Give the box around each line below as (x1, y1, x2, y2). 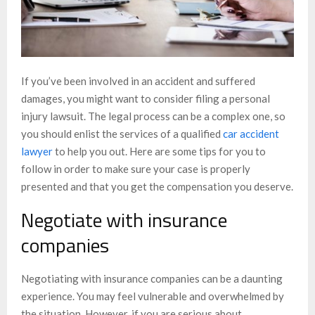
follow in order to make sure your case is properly (21, 162, 250, 176)
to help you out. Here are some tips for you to (53, 145, 266, 158)
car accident (223, 127, 279, 141)
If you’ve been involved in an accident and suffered (21, 75, 255, 88)
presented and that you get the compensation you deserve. (21, 180, 293, 193)
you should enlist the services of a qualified (21, 127, 223, 141)
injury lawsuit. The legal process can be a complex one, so (21, 110, 285, 123)
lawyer (21, 145, 53, 158)
